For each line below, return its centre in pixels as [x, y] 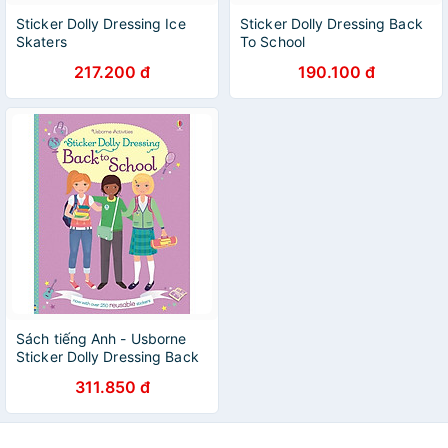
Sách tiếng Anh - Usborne [101, 338]
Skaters [41, 41]
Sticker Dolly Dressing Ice [101, 23]
